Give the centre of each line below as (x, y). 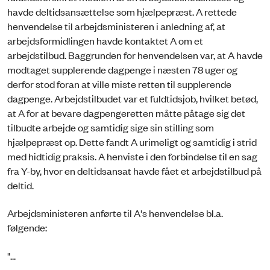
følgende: (27, 228)
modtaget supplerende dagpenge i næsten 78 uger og (122, 69)
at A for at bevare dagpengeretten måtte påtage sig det (126, 113)
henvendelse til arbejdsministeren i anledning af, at (116, 26)
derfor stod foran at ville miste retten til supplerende (119, 84)
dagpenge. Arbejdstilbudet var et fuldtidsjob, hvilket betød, (133, 98)
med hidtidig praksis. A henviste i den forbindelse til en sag (132, 156)
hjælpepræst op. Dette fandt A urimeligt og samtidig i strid (132, 142)
